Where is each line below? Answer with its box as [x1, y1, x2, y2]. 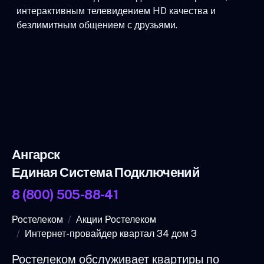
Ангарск [12, 146, 60, 162]
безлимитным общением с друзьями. [16, 19, 177, 31]
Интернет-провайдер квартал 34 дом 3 [25, 227, 197, 239]
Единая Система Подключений [12, 164, 200, 180]
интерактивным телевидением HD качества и [16, 5, 216, 16]
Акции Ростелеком [76, 213, 156, 225]
